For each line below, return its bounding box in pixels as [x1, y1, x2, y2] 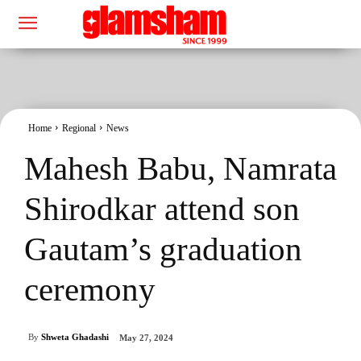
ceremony [24, 270, 156, 308]
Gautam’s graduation [24, 230, 302, 268]
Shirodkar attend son [24, 189, 300, 227]
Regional [62, 122, 96, 134]
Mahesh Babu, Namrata [24, 149, 337, 187]
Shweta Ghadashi [41, 332, 109, 342]
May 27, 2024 [119, 333, 173, 343]
